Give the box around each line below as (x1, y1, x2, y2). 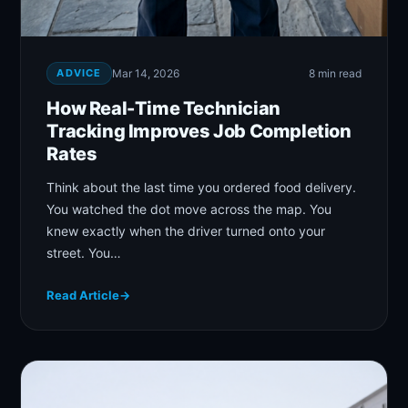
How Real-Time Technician (46, 97, 280, 119)
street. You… (46, 244, 122, 260)
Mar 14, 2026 (111, 66, 179, 80)
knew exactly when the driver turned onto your (46, 222, 326, 239)
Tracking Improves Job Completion (46, 119, 352, 142)
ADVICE (56, 66, 102, 79)
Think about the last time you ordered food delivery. (46, 178, 357, 195)
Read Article (46, 287, 120, 302)
